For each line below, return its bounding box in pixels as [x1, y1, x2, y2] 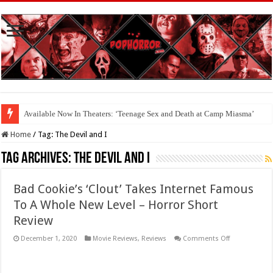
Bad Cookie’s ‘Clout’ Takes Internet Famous [13, 182, 254, 197]
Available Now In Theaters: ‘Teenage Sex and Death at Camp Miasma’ [24, 109, 255, 119]
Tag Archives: [1, 151, 74, 168]
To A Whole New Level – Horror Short [13, 197, 219, 213]
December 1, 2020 [21, 235, 77, 243]
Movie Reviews [93, 235, 138, 243]
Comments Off [183, 235, 230, 243]
